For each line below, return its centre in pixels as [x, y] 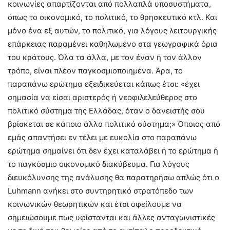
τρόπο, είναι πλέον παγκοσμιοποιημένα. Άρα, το [95, 71]
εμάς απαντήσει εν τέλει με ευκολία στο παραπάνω [102, 138]
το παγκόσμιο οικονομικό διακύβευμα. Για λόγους [99, 164]
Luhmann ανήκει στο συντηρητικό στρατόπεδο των [101, 191]
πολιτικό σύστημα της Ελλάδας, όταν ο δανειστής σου [106, 111]
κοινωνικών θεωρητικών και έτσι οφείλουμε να [95, 204]
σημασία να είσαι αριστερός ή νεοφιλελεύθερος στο [102, 98]
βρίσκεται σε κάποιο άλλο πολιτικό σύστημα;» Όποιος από [114, 124]
